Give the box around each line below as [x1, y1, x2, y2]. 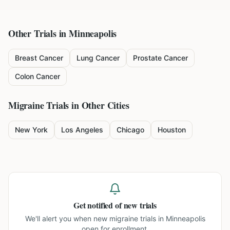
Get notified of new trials [73, 199, 157, 211]
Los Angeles [61, 125, 103, 134]
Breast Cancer [15, 53, 63, 62]
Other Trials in [8, 27, 69, 40]
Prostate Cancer [133, 53, 188, 62]
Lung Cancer [76, 53, 120, 62]
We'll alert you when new [25, 214, 109, 223]
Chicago [117, 125, 144, 134]
